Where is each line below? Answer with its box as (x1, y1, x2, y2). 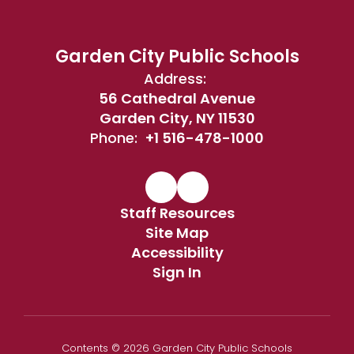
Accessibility (130, 243, 224, 262)
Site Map (145, 223, 209, 243)
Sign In (153, 262, 201, 282)
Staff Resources (119, 203, 235, 223)
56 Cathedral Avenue (99, 88, 255, 108)
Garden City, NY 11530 (99, 108, 255, 128)
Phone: (90, 128, 137, 148)
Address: (144, 69, 206, 88)
